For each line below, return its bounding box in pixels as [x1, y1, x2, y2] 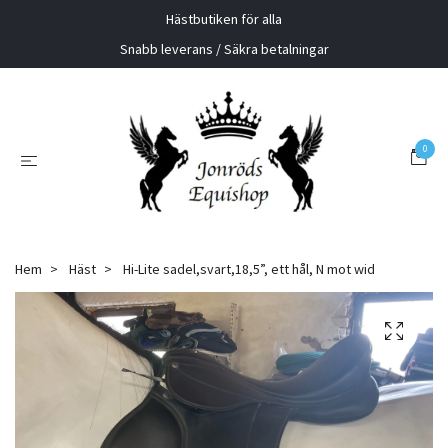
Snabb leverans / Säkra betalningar [119, 40, 329, 58]
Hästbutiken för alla [166, 10, 282, 28]
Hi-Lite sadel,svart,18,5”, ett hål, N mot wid [120, 260, 375, 279]
